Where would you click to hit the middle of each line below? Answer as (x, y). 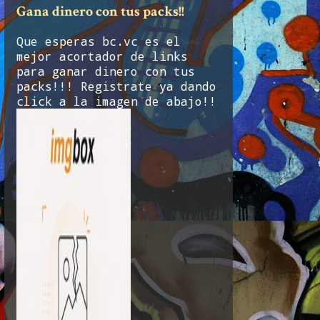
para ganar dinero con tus (106, 71)
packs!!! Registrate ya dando (116, 86)
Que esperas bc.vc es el (99, 41)
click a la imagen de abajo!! (116, 101)
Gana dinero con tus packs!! (100, 11)
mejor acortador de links (102, 56)
